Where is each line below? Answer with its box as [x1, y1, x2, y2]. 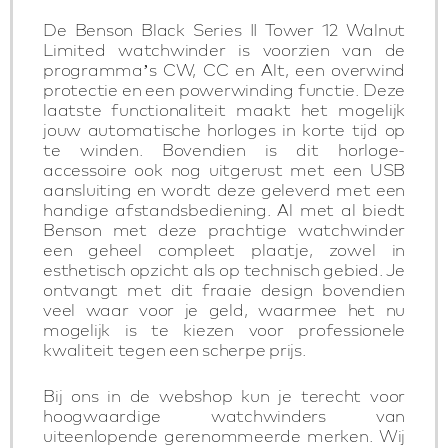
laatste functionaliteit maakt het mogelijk [43, 99, 405, 120]
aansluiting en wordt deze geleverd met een [43, 179, 405, 200]
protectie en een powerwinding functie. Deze [43, 79, 405, 100]
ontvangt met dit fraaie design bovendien [43, 279, 405, 300]
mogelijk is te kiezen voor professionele [43, 319, 405, 340]
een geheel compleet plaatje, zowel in [43, 239, 405, 260]
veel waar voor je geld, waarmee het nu [43, 299, 405, 320]
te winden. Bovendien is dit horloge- [43, 139, 405, 160]
